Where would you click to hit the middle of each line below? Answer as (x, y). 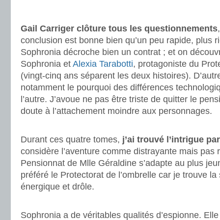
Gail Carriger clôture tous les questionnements (119, 28)
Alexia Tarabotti (103, 64)
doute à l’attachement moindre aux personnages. (116, 111)
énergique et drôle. (57, 187)
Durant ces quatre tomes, (71, 139)
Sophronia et (47, 64)
